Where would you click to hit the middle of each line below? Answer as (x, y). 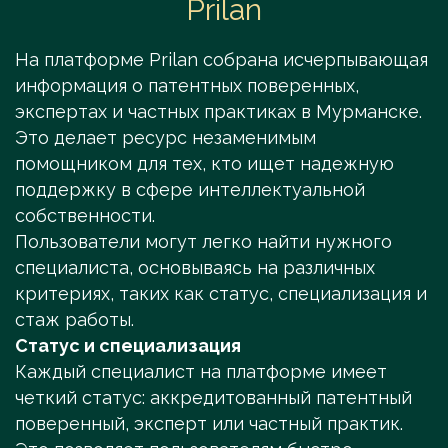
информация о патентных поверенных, (187, 86)
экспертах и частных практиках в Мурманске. (218, 112)
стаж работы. (74, 320)
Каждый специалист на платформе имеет (201, 372)
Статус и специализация (128, 346)
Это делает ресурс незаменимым (165, 138)
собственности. (87, 216)
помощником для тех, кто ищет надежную (204, 164)
